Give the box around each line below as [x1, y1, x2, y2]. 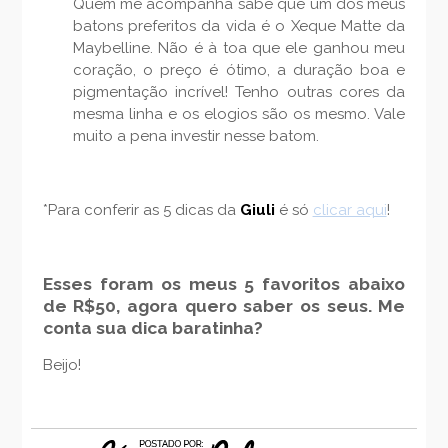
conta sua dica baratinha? [42, 317, 263, 338]
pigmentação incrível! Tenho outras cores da [72, 82, 406, 101]
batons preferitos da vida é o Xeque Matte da [72, 16, 406, 35]
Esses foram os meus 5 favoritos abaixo [42, 273, 406, 294]
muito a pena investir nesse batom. [72, 126, 319, 145]
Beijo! [42, 355, 81, 374]
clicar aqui [312, 200, 387, 219]
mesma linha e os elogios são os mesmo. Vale [72, 104, 406, 123]
